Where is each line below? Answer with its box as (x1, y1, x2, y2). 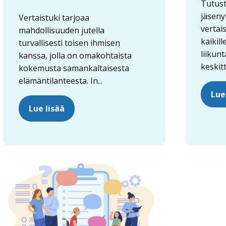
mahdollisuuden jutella (19, 24, 105, 36)
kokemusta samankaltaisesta (19, 62, 130, 74)
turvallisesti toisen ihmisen (19, 37, 121, 48)
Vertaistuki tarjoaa (19, 12, 90, 23)
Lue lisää (29, 102, 65, 114)
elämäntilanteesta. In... (19, 75, 103, 86)
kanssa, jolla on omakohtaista (19, 49, 132, 61)
